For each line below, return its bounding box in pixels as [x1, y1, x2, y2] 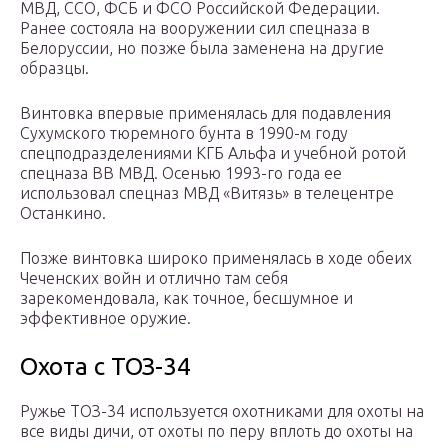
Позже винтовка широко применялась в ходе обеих [20, 249, 412, 268]
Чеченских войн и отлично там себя [20, 269, 288, 288]
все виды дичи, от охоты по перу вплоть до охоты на [20, 422, 413, 441]
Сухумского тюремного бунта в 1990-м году [20, 124, 348, 143]
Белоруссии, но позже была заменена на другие [20, 39, 384, 58]
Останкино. [20, 204, 106, 223]
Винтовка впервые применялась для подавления [20, 104, 391, 123]
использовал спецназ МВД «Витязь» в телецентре [20, 184, 394, 203]
